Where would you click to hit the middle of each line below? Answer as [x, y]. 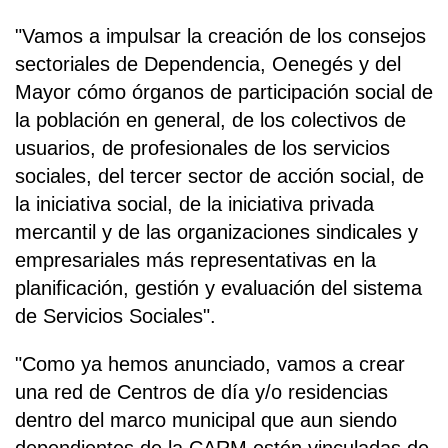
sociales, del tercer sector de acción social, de [219, 176]
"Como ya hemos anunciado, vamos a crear [210, 364]
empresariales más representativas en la [195, 260]
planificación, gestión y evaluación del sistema [218, 288]
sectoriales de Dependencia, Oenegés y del [208, 64]
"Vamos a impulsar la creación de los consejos [220, 36]
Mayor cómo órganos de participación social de [224, 92]
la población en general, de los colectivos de [210, 120]
